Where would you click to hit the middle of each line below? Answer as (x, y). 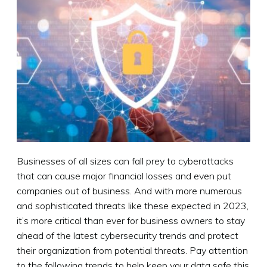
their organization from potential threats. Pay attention (132, 250)
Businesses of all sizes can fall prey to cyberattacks (125, 161)
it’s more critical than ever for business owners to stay (131, 220)
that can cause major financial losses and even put (124, 176)
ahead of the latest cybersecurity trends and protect (128, 235)
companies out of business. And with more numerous (129, 190)
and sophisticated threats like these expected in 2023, (133, 205)
